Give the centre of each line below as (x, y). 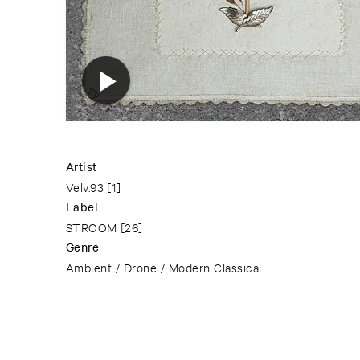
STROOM (92, 227)
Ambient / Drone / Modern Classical (164, 268)
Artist (82, 167)
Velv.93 (85, 187)
